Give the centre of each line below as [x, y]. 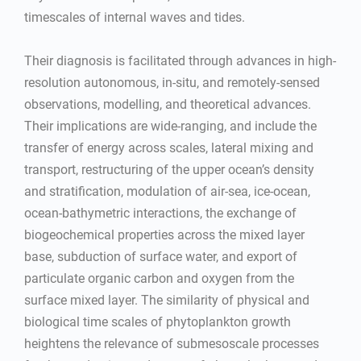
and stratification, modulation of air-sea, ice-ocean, [167, 191]
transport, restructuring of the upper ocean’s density [169, 170]
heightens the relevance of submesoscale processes [172, 344]
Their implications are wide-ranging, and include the [170, 126]
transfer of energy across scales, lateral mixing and [169, 148]
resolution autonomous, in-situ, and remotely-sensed [172, 83]
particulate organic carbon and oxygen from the [159, 278]
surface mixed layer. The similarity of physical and [167, 300]
